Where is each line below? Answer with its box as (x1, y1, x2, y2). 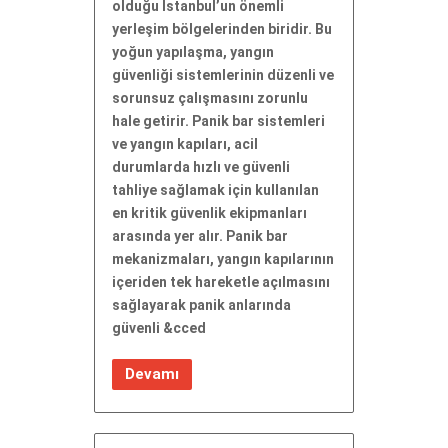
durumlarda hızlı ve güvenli (112, 158, 290, 175)
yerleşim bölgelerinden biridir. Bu (112, 20, 332, 37)
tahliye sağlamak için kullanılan (112, 181, 319, 198)
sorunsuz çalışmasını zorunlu (112, 89, 308, 106)
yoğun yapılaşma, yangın (112, 43, 274, 60)
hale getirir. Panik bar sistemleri (112, 112, 325, 129)
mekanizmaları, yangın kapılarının (112, 250, 334, 267)
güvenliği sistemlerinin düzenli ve (112, 66, 334, 83)
